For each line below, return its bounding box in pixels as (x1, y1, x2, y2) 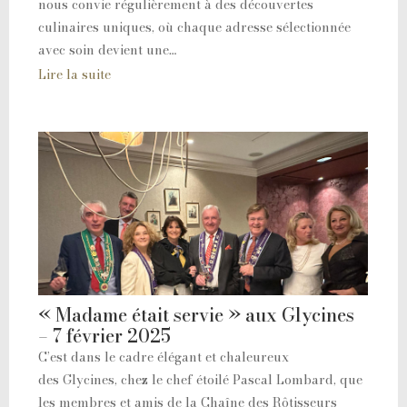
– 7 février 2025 (38, 321, 171, 350)
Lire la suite (38, 64, 111, 84)
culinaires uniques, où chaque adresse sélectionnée (38, 16, 351, 37)
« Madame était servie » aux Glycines (38, 300, 354, 329)
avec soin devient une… (38, 39, 176, 60)
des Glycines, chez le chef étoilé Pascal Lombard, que (38, 369, 362, 390)
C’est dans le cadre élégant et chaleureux (38, 346, 289, 367)
